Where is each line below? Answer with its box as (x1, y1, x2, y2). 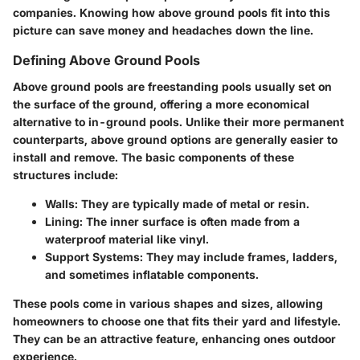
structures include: (13, 167, 118, 182)
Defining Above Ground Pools (13, 52, 200, 69)
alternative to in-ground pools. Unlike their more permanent (13, 114, 344, 129)
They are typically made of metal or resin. (78, 196, 309, 211)
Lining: (45, 214, 83, 228)
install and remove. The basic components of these (13, 149, 294, 164)
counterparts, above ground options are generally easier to (13, 132, 337, 146)
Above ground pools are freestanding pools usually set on (13, 79, 332, 93)
